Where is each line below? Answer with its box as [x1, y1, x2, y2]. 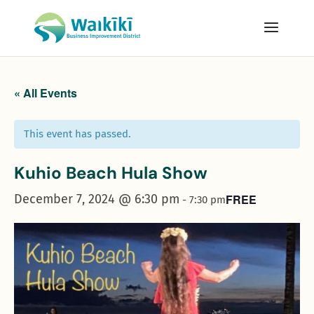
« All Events [14, 85, 77, 101]
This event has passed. [24, 128, 131, 140]
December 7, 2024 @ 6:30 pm [14, 191, 179, 207]
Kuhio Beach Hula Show [14, 162, 207, 184]
